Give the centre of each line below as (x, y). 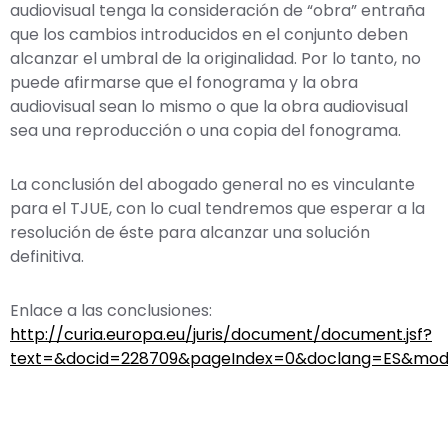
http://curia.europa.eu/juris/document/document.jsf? (221, 334)
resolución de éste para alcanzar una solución (190, 232)
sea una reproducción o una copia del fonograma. (205, 130)
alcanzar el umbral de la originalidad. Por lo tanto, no (215, 58)
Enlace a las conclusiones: (111, 310)
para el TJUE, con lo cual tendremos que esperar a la (217, 208)
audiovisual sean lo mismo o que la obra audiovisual (209, 106)
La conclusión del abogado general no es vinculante (212, 184)
